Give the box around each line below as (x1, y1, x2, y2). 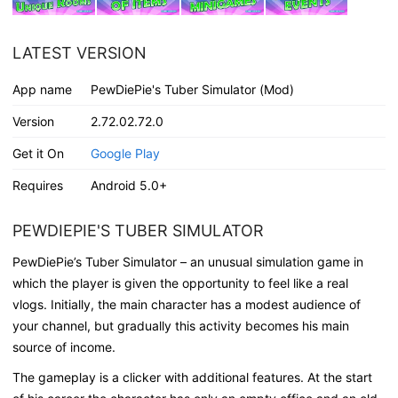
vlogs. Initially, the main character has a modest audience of (12, 296, 361, 312)
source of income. (12, 338, 115, 354)
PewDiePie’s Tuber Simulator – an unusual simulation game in (12, 253, 363, 269)
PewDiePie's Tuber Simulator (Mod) (90, 81, 294, 97)
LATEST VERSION (12, 43, 147, 62)
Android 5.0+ (90, 177, 167, 193)
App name (12, 81, 72, 97)
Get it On (12, 145, 64, 161)
